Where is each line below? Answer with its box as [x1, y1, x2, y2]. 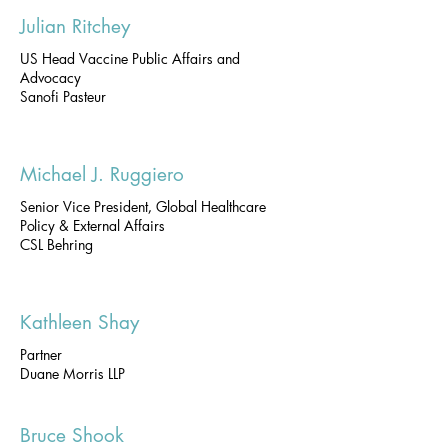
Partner [20, 345, 62, 364]
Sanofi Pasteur [20, 87, 106, 106]
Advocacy [20, 68, 81, 87]
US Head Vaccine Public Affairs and [20, 49, 240, 68]
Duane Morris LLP [20, 364, 125, 383]
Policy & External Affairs [20, 216, 165, 235]
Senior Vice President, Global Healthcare [20, 197, 266, 216]
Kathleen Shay [20, 310, 139, 335]
